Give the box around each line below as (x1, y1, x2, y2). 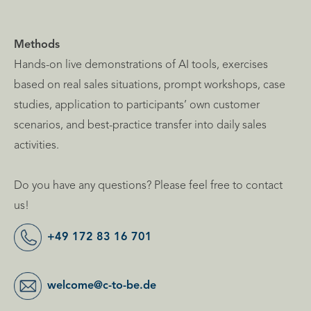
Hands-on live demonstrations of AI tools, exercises (14, 59, 268, 71)
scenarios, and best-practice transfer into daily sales (14, 119, 267, 131)
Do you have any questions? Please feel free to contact (14, 180, 283, 192)
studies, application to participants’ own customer (14, 99, 260, 111)
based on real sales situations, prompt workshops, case (14, 79, 285, 91)
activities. (14, 140, 59, 151)
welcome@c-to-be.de (47, 280, 156, 292)
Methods (14, 39, 60, 51)
